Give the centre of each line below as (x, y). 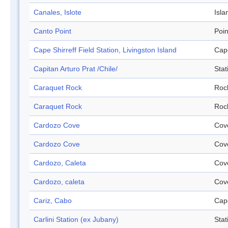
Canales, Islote (58, 12)
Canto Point (52, 31)
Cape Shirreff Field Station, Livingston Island (105, 50)
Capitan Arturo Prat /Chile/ (76, 69)
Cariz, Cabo (53, 201)
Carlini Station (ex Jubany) (76, 220)
